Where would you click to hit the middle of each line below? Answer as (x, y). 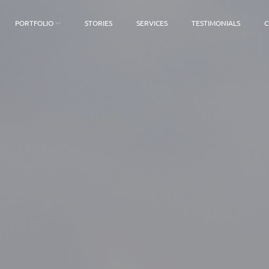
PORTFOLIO (34, 23)
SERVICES (152, 23)
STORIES (99, 23)
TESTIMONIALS (216, 23)
